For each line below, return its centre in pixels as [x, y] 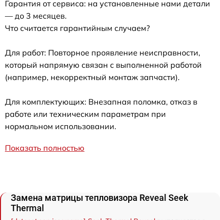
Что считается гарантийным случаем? [77, 28]
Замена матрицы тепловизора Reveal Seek [99, 197]
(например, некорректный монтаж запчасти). [92, 77]
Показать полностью [45, 148]
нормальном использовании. [61, 126]
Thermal [27, 208]
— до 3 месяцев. [36, 15]
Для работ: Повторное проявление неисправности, [103, 52]
